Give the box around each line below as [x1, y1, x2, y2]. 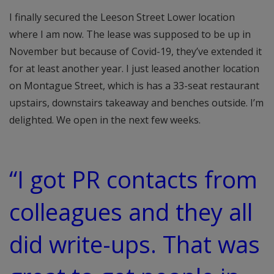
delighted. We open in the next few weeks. [9, 113, 201, 127]
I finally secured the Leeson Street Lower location [9, 10, 235, 24]
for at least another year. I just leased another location [9, 61, 259, 75]
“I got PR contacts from [9, 163, 257, 195]
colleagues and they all [9, 195, 253, 228]
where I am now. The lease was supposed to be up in [9, 27, 251, 41]
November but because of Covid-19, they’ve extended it [9, 44, 262, 58]
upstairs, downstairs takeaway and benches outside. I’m [9, 95, 264, 109]
